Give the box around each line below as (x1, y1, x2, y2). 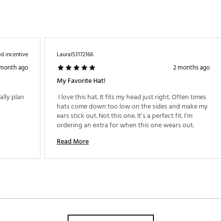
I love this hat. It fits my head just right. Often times (57, 91, 206, 103)
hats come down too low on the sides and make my (57, 101, 208, 112)
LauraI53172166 (57, 50, 93, 59)
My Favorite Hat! (57, 75, 106, 86)
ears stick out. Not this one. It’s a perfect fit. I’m (57, 110, 192, 121)
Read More (57, 136, 89, 147)
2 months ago (173, 62, 210, 73)
